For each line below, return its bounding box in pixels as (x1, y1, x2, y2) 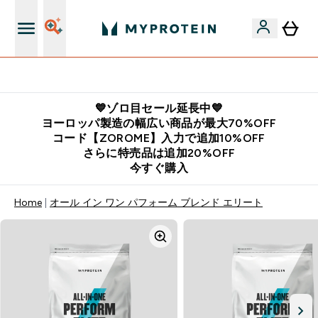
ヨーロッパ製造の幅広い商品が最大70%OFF (41, 117, 277, 129)
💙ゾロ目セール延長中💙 (94, 102, 224, 114)
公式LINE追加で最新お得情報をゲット (83, 70, 252, 81)
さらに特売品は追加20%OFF (82, 147, 236, 159)
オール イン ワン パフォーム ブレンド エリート (50, 197, 263, 208)
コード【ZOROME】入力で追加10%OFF (53, 132, 265, 144)
